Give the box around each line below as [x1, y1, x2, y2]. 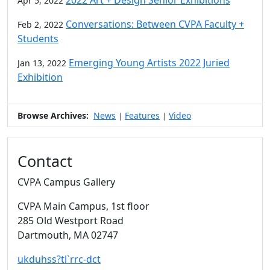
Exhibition [17, 70, 63, 84]
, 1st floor [106, 199, 149, 213]
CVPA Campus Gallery [17, 175, 115, 189]
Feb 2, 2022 [17, 18, 63, 30]
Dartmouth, [17, 228, 74, 242]
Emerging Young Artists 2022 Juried [69, 55, 230, 69]
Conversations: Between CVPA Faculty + [66, 17, 244, 31]
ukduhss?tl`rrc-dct [17, 252, 101, 266]
